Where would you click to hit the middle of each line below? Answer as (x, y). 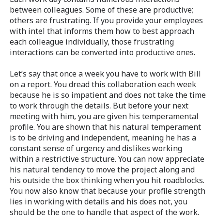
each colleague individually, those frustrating (92, 41)
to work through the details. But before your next (99, 106)
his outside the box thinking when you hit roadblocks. (107, 180)
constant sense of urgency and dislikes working (96, 148)
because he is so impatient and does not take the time (108, 95)
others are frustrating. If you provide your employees (106, 20)
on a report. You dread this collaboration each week (103, 85)
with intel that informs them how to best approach (102, 31)
